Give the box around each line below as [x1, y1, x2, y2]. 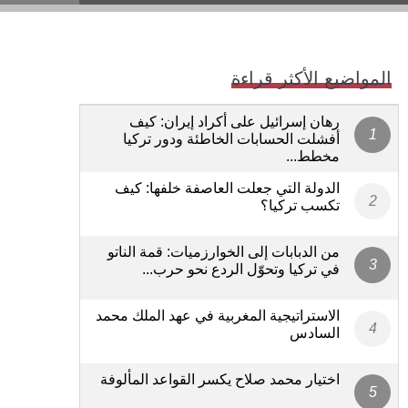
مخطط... [286, 148, 340, 164]
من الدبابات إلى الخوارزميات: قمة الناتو [107, 243, 340, 260]
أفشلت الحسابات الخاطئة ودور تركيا [123, 130, 340, 147]
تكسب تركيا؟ [260, 197, 340, 213]
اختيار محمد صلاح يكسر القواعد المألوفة [100, 371, 340, 387]
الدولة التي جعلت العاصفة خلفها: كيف [115, 179, 340, 196]
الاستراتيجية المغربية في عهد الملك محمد [96, 307, 340, 323]
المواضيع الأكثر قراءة [231, 67, 392, 88]
